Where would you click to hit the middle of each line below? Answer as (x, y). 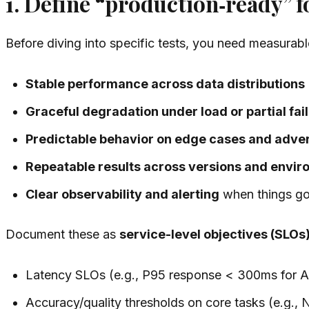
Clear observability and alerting (123, 195)
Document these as (62, 235)
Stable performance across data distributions (166, 84)
